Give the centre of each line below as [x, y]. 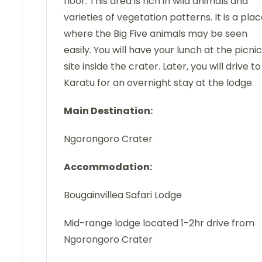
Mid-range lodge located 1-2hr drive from [159, 223]
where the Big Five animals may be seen [156, 33]
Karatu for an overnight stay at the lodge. [159, 82]
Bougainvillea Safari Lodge [123, 195]
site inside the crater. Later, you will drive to [162, 66]
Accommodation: [108, 167]
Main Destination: [108, 111]
